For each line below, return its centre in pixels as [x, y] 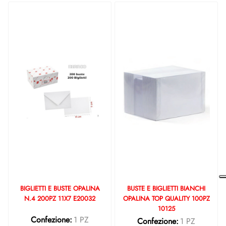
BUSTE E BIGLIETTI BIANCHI [166, 188]
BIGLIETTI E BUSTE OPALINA [60, 188]
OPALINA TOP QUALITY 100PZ [166, 199]
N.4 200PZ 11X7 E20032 [60, 199]
